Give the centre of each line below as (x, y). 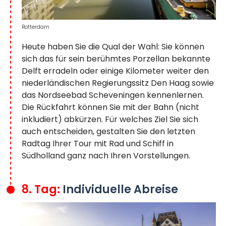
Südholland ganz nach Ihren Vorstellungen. (106, 156)
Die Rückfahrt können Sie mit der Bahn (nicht (110, 107)
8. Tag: (42, 190)
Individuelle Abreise (120, 190)
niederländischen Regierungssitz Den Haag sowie (118, 83)
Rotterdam (36, 27)
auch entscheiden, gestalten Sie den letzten (108, 132)
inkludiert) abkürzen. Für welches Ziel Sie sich (110, 120)
